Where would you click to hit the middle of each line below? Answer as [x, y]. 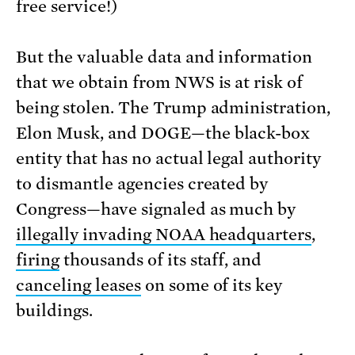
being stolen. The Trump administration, [174, 108]
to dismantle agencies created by [142, 184]
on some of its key [212, 286]
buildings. [54, 311]
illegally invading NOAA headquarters [164, 235]
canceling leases [78, 286]
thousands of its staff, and [160, 260]
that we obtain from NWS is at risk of [160, 83]
